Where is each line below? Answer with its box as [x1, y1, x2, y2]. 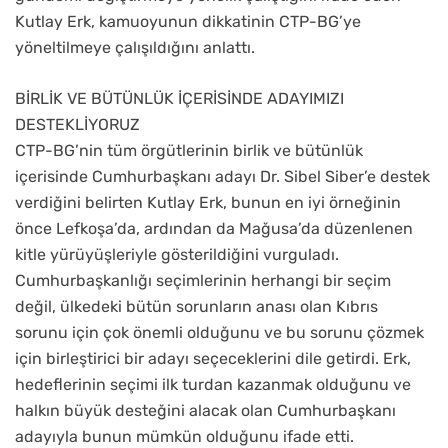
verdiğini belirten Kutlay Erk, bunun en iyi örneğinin [15, 193, 401, 213]
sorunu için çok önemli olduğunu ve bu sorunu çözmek [15, 323, 424, 343]
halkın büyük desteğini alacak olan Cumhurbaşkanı [15, 401, 396, 421]
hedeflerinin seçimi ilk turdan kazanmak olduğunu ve [15, 375, 411, 395]
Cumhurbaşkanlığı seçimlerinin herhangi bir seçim [15, 271, 391, 291]
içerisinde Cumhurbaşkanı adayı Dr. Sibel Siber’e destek [15, 167, 430, 187]
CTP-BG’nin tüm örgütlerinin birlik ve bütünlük [15, 141, 363, 161]
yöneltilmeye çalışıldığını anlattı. [15, 38, 255, 58]
